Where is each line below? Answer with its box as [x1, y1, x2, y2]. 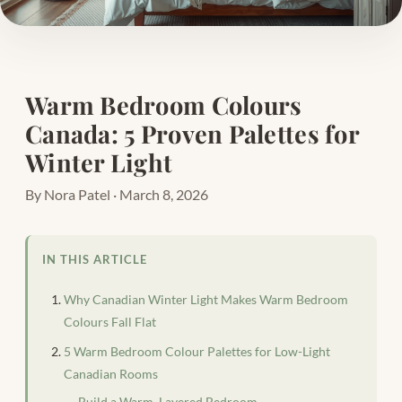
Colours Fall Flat [64, 313, 156, 329]
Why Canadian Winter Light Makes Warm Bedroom [64, 291, 348, 307]
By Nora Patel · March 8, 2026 [25, 186, 208, 204]
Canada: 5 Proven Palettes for [25, 118, 359, 151]
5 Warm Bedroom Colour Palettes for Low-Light [64, 343, 330, 359]
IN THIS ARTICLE [42, 252, 148, 267]
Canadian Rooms [64, 365, 158, 381]
